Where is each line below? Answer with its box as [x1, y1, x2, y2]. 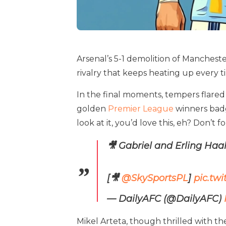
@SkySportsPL [122, 173, 188, 184]
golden [77, 104, 108, 114]
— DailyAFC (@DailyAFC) [107, 193, 224, 204]
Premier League [108, 104, 174, 114]
